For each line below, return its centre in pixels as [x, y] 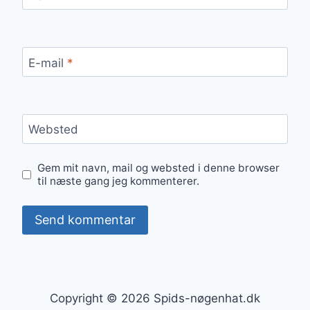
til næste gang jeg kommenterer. [119, 181]
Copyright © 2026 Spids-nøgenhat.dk [155, 299]
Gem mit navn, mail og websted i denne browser [159, 168]
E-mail [47, 63]
